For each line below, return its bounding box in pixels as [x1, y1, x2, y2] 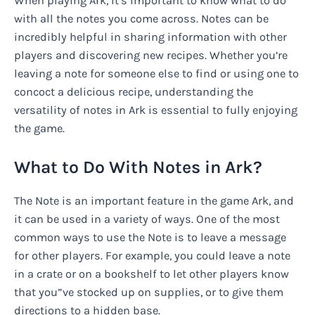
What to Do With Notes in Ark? [14, 156, 262, 177]
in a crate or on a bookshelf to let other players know [14, 266, 289, 281]
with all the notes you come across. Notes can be [14, 11, 269, 25]
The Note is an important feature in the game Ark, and [14, 193, 294, 207]
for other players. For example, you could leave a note [14, 248, 290, 262]
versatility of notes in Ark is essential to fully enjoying [14, 103, 297, 117]
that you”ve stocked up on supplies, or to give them [14, 285, 283, 299]
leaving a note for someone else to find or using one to [14, 66, 299, 80]
